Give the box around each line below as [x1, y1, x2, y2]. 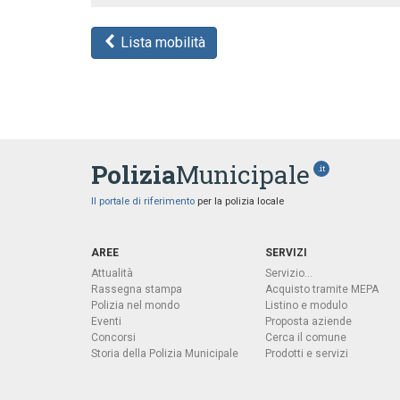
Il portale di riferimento [91, 196, 195, 207]
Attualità [91, 267, 133, 279]
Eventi [91, 315, 121, 328]
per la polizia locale [195, 196, 284, 207]
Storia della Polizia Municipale [91, 347, 238, 360]
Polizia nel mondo [91, 299, 179, 312]
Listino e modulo [264, 299, 347, 312]
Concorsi [91, 331, 136, 344]
